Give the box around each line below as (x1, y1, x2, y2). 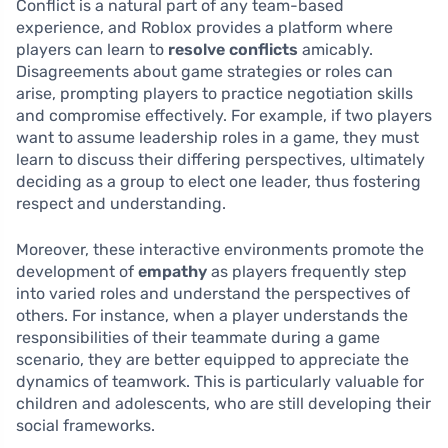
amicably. (298, 40, 373, 60)
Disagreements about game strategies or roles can (16, 62, 393, 82)
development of (16, 262, 138, 282)
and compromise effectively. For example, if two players (16, 106, 432, 126)
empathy (138, 262, 207, 282)
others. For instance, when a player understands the (16, 306, 408, 326)
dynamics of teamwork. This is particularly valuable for (16, 372, 424, 392)
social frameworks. (16, 416, 155, 436)
